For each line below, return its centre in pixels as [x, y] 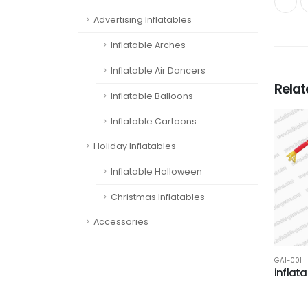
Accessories [121, 222]
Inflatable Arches [148, 45]
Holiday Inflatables [135, 146]
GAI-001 [288, 260]
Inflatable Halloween [156, 172]
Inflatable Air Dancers [158, 70]
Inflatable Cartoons [154, 121]
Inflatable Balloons [152, 96]
